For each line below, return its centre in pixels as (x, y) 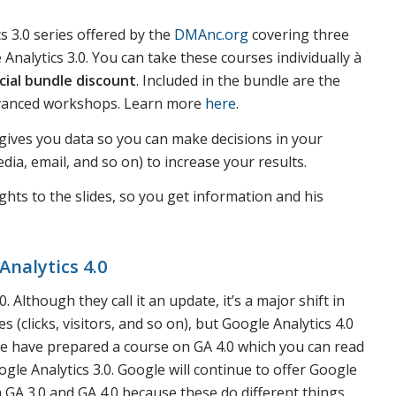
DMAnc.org (211, 34)
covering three (299, 34)
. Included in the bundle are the (238, 80)
